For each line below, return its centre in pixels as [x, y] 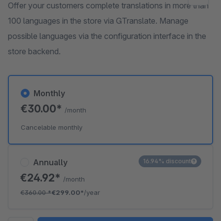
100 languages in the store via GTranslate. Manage [98, 21]
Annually [50, 162]
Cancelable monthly [52, 127]
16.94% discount [167, 161]
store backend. [34, 51]
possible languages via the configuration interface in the [107, 36]
